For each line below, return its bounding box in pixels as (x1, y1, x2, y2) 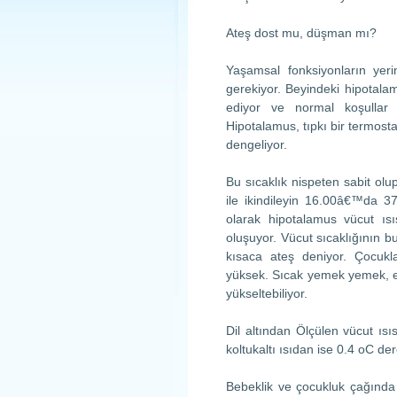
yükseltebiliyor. (226, 286, 307, 300)
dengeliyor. (226, 137, 287, 152)
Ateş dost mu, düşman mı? (226, 26, 377, 40)
